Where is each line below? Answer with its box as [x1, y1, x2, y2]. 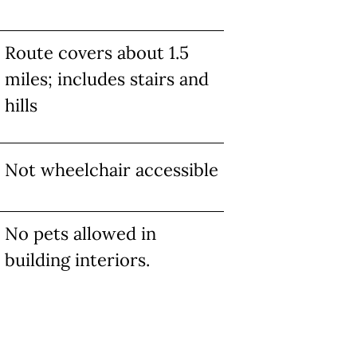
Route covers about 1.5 [5, 41, 189, 64]
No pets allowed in [5, 222, 156, 245]
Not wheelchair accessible [5, 158, 218, 181]
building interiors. [5, 249, 150, 271]
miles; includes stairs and [5, 68, 209, 90]
